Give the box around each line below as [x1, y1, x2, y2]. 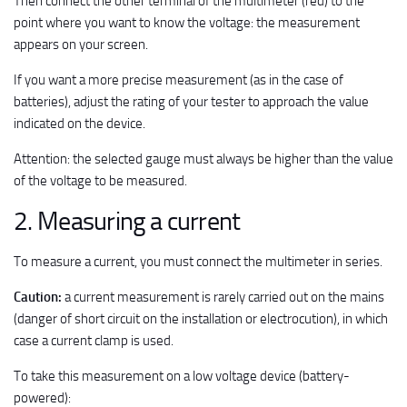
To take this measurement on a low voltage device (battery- [14, 367, 350, 384]
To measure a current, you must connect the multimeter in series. [14, 253, 382, 270]
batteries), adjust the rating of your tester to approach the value [14, 93, 369, 110]
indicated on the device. [14, 114, 145, 132]
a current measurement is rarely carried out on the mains [65, 288, 384, 305]
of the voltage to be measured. [14, 172, 187, 189]
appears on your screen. [14, 35, 148, 53]
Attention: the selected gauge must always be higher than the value [14, 150, 393, 167]
